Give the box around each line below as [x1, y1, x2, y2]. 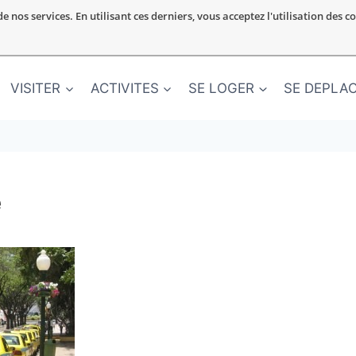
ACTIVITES [90, 79, 159, 96]
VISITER [10, 79, 61, 96]
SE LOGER [188, 79, 255, 96]
